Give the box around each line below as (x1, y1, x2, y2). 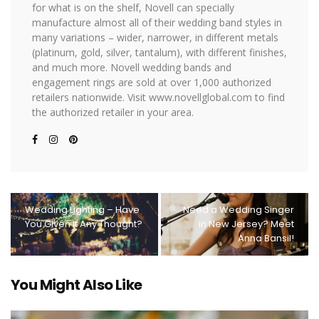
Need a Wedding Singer (182, 203, 294, 217)
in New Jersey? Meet (198, 217, 294, 231)
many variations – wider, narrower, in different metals (32, 31, 278, 45)
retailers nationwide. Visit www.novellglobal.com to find (32, 90, 285, 105)
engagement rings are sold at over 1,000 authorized (32, 75, 271, 90)
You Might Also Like (11, 275, 142, 296)
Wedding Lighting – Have (25, 203, 140, 217)
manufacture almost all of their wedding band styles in (32, 16, 282, 30)
